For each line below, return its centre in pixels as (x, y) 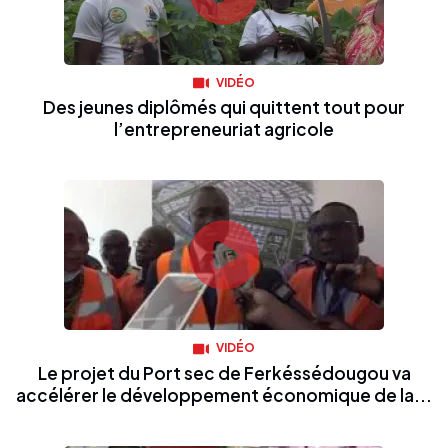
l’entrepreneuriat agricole (224, 129)
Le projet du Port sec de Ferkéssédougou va (224, 372)
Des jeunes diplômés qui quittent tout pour (224, 107)
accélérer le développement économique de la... (224, 394)
